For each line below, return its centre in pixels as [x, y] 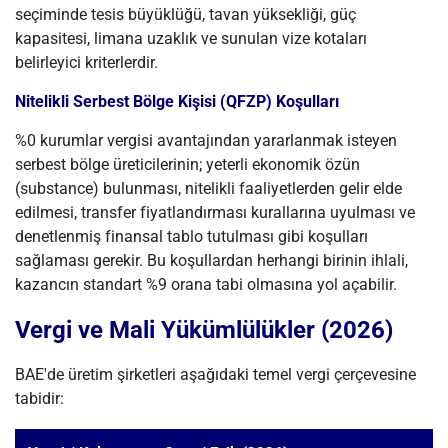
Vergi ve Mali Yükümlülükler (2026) [204, 330]
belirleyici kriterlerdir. [86, 62]
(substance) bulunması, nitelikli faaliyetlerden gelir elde [208, 188]
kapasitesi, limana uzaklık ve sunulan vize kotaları [191, 38]
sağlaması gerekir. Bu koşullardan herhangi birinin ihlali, [211, 260]
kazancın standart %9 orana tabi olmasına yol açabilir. [206, 284]
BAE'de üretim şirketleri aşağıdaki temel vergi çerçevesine [215, 374]
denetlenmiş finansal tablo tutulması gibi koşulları [191, 236]
